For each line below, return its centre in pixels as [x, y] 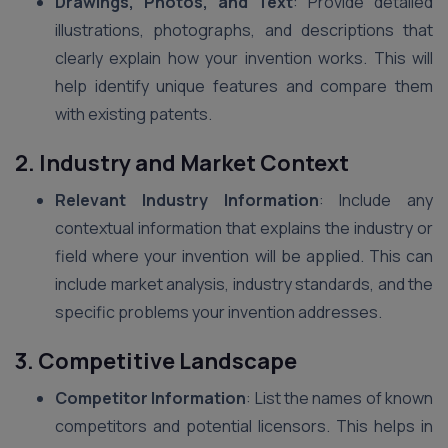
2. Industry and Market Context [182, 162]
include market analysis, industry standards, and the [244, 283]
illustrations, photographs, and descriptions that [244, 29]
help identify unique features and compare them [244, 85]
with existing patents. [133, 113]
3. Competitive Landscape [156, 360]
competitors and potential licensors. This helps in [244, 425]
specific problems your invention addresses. [218, 311]
